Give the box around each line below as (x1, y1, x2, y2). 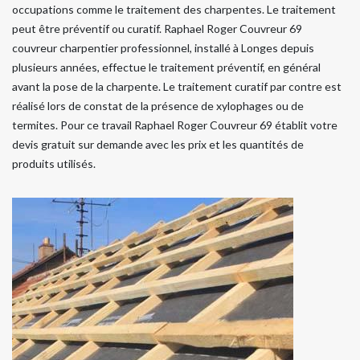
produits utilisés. (12, 156, 96, 170)
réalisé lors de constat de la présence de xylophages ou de (12, 98, 304, 112)
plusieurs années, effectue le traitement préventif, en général (12, 59, 321, 74)
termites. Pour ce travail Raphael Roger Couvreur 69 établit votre (12, 117, 337, 132)
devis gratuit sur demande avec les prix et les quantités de (12, 137, 304, 151)
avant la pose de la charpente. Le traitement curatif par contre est (12, 79, 342, 93)
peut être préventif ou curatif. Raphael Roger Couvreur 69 (12, 21, 302, 35)
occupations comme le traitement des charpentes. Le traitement (12, 2, 336, 16)
